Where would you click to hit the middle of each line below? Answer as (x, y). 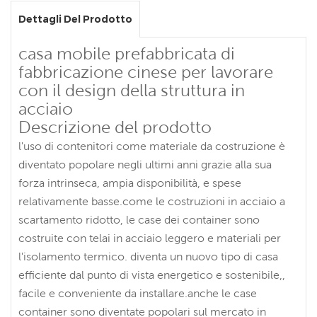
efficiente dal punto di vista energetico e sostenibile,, (152, 274)
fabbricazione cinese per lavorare (146, 71)
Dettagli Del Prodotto (75, 19)
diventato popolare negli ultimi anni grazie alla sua (145, 164)
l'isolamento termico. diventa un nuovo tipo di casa (148, 256)
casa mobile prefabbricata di (127, 53)
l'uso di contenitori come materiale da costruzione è (152, 145)
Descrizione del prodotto (115, 127)
